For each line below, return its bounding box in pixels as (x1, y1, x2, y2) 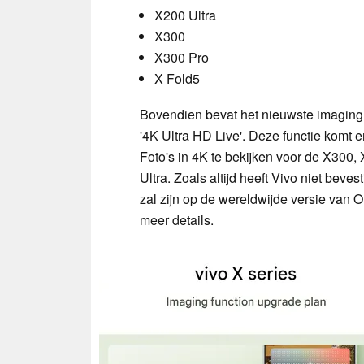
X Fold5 (154, 68, 200, 88)
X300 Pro (154, 47, 209, 67)
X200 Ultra (154, 5, 216, 24)
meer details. (140, 210, 214, 229)
